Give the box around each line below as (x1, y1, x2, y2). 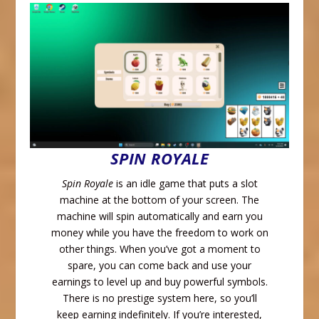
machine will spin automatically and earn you (56, 209, 263, 224)
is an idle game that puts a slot (113, 177, 258, 191)
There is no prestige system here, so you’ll (62, 291, 257, 305)
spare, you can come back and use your (68, 258, 251, 273)
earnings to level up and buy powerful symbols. (51, 275, 268, 289)
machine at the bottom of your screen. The (60, 193, 259, 207)
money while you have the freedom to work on (51, 226, 268, 240)
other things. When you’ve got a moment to (58, 242, 261, 256)
